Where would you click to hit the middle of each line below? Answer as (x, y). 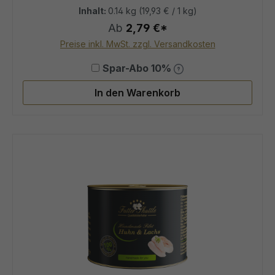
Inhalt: (93, 10)
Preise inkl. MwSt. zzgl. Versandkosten (137, 44)
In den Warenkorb (137, 92)
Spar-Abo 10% (138, 68)
